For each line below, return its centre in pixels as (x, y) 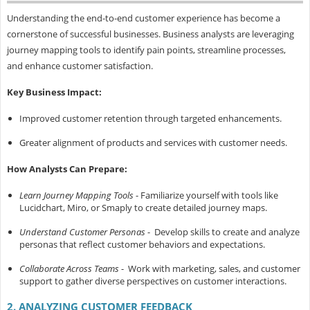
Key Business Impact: (54, 92)
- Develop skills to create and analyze (222, 232)
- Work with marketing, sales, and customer (209, 269)
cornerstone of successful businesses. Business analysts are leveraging (150, 34)
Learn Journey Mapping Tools (76, 195)
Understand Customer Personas (82, 232)
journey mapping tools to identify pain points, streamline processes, (146, 50)
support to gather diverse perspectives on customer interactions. (153, 281)
